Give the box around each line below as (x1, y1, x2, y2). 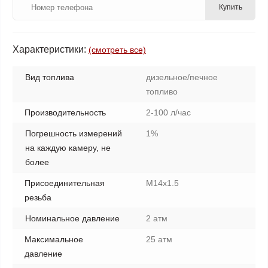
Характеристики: (13, 44, 86, 54)
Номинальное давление (25, 214, 120, 223)
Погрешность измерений (25, 129, 122, 138)
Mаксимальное (25, 234, 83, 244)
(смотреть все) (89, 45, 146, 54)
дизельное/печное (146, 72, 218, 82)
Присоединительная (25, 178, 105, 188)
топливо (146, 87, 178, 96)
